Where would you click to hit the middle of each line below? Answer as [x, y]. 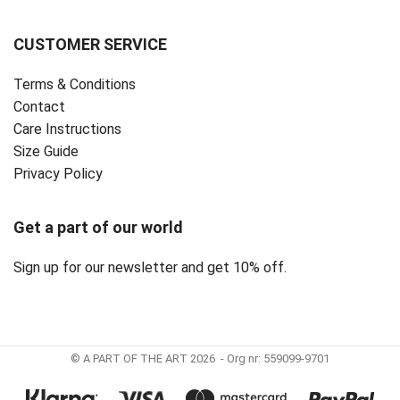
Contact [39, 107]
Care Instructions [67, 129]
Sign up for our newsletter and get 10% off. [150, 268]
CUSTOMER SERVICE [90, 45]
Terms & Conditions [75, 85]
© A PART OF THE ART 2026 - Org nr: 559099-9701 [200, 359]
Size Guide [46, 152]
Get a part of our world [98, 228]
